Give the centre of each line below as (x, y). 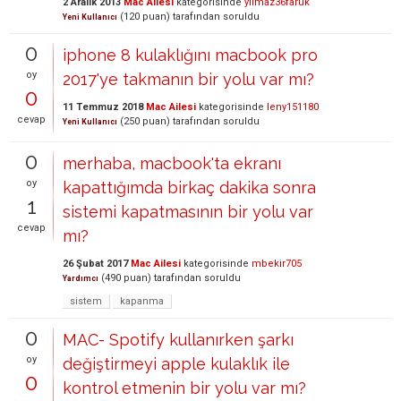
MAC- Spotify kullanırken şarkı (178, 340)
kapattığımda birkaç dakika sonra (189, 188)
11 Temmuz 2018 (103, 107)
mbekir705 (277, 264)
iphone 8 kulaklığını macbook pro (190, 55)
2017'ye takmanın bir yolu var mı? (188, 79)
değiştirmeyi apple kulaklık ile (176, 364)
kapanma (142, 301)
